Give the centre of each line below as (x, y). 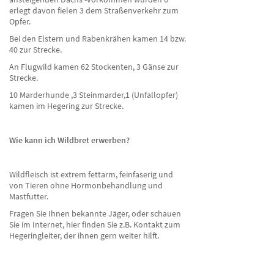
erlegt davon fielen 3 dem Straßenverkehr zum (94, 10)
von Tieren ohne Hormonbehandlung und (86, 185)
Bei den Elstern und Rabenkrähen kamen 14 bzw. (98, 39)
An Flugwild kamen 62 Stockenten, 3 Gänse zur (94, 67)
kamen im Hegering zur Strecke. (67, 106)
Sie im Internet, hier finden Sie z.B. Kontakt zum (95, 224)
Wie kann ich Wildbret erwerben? (69, 140)
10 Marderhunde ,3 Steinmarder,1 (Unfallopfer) (94, 95)
